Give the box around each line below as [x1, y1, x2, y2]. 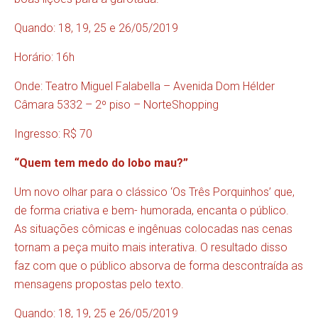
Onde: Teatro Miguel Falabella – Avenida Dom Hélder [14, 79, 275, 94]
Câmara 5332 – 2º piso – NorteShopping [14, 98, 219, 112]
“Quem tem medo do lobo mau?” [14, 156, 188, 170]
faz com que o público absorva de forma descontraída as [14, 259, 303, 273]
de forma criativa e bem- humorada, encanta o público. [14, 204, 289, 218]
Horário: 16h [14, 50, 75, 65]
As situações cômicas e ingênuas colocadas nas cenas [14, 222, 292, 236]
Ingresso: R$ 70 [14, 127, 92, 141]
